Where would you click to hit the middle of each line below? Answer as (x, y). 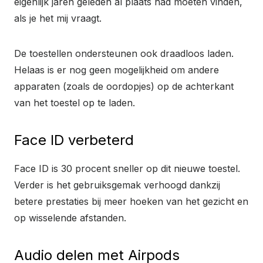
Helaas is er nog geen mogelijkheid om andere (117, 70)
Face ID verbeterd (74, 140)
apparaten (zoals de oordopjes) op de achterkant (124, 86)
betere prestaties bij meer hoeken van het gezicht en (131, 201)
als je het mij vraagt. (58, 18)
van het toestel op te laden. (75, 102)
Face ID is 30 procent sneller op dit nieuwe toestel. (127, 168)
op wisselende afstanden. (70, 218)
